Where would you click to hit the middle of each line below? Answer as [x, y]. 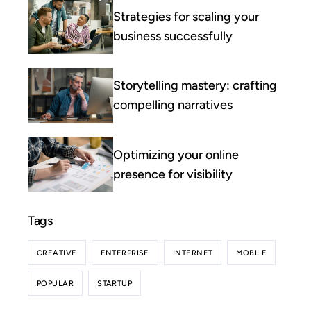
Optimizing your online [176, 154]
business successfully [173, 36]
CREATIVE [57, 253]
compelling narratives [173, 105]
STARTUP [115, 283]
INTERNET [193, 253]
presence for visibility [173, 174]
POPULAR [56, 283]
